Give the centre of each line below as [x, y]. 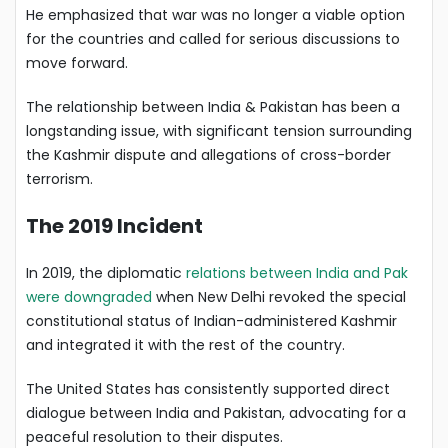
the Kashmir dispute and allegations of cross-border [208, 154]
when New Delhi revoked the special [279, 296]
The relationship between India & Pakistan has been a [213, 106]
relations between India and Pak [297, 272]
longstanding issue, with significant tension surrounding [219, 130]
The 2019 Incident [114, 225]
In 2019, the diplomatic [106, 272]
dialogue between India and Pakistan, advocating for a [216, 412]
